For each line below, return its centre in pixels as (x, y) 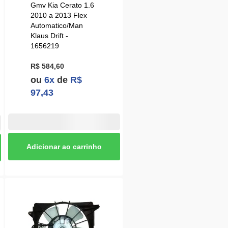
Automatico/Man (57, 26)
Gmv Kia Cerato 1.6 (63, 5)
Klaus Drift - (50, 36)
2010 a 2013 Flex (59, 16)
